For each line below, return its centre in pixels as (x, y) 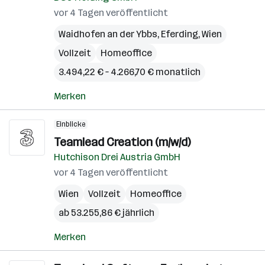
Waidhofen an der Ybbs (108, 34)
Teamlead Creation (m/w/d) (122, 142)
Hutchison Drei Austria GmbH (117, 157)
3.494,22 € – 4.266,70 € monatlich (130, 72)
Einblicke (71, 124)
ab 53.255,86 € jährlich (106, 213)
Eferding (180, 34)
